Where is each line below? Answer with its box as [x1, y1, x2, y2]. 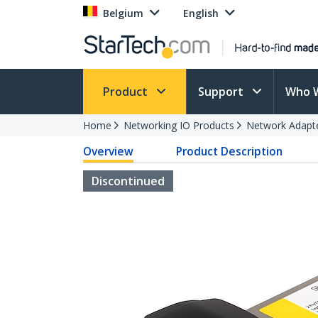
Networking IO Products [124, 119, 234, 132]
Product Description [176, 143, 283, 159]
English [183, 6, 219, 20]
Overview [83, 143, 133, 159]
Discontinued [92, 173, 165, 189]
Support [198, 84, 246, 99]
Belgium [103, 6, 143, 20]
